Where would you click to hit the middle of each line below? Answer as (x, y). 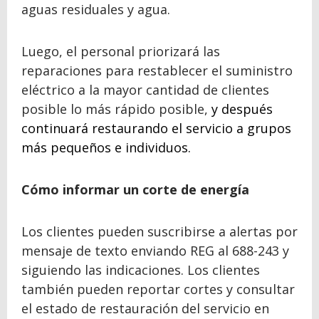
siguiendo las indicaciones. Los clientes (141, 270)
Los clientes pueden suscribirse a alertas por (159, 231)
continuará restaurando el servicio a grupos (156, 128)
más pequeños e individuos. (106, 147)
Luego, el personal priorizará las (121, 51)
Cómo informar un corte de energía (135, 189)
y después (242, 109)
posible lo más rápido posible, (116, 109)
